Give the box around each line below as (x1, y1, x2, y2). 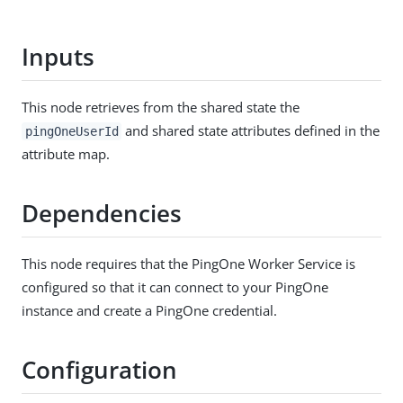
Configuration (22, 354, 177, 387)
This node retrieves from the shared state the (22, 97, 300, 116)
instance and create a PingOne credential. (22, 300, 277, 319)
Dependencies (22, 197, 182, 230)
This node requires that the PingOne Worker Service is (22, 254, 355, 273)
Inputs (22, 40, 94, 74)
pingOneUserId (24, 123, 119, 139)
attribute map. (22, 144, 110, 163)
